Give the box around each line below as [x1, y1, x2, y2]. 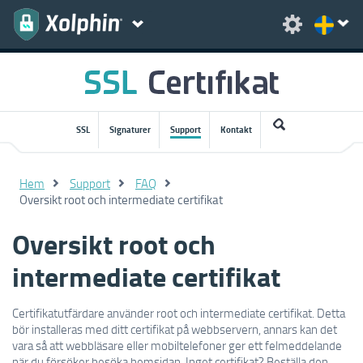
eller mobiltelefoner [126, 337, 226, 353]
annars [261, 321, 297, 337]
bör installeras [12, 321, 83, 337]
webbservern [191, 321, 258, 337]
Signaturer [109, 123, 151, 136]
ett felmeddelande [248, 337, 342, 353]
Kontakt [220, 123, 252, 136]
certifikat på [130, 321, 189, 337]
